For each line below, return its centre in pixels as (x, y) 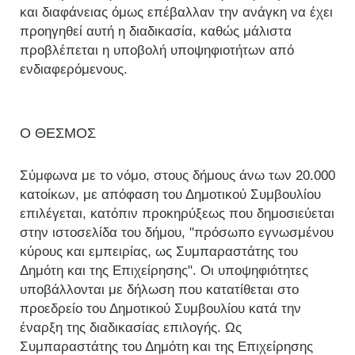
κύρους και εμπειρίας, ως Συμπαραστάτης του (159, 252)
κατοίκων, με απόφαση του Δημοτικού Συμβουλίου (170, 195)
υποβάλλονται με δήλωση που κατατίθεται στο (159, 290)
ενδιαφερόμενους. (74, 69)
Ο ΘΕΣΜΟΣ (58, 133)
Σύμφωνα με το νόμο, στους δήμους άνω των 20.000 (177, 176)
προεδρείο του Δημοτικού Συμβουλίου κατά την (160, 309)
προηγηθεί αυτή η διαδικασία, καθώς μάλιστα (156, 31)
